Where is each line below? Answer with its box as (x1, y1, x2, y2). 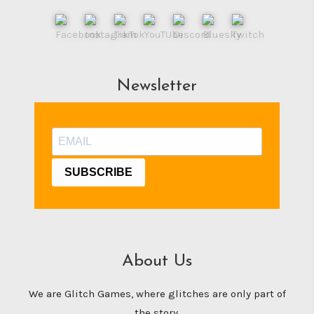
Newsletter (117, 77, 197, 95)
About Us (122, 252, 192, 270)
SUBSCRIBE (64, 166, 132, 179)
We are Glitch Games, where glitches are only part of (28, 287, 286, 300)
